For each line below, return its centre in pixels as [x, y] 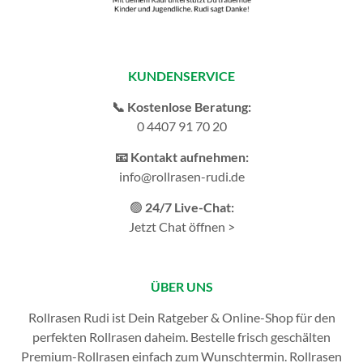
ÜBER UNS [181, 287]
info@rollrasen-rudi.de [181, 177]
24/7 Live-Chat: [189, 207]
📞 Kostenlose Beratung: [181, 107]
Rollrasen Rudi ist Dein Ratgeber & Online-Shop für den [181, 318]
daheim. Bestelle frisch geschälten [236, 337]
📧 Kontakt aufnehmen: [181, 157]
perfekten [61, 337]
